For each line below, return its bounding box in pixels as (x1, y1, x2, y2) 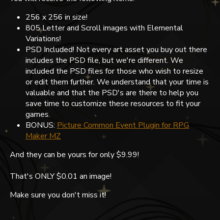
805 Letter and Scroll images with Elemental (26, 22, 183, 33)
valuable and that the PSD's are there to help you (26, 87, 198, 98)
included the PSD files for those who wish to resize (26, 65, 203, 77)
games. (26, 109, 50, 120)
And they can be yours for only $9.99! (10, 149, 139, 160)
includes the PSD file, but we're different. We (26, 55, 183, 66)
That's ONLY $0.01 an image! (10, 170, 111, 182)
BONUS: (26, 119, 57, 131)
